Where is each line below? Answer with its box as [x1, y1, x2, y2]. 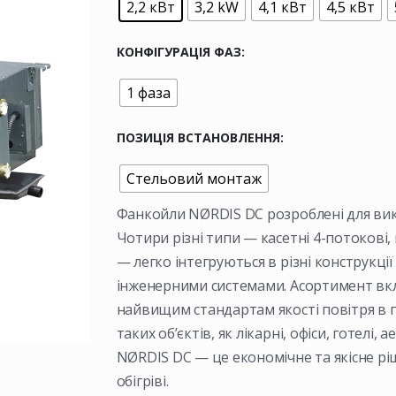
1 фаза [126, 82, 171, 103]
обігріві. [116, 370, 169, 391]
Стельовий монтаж [126, 168, 262, 188]
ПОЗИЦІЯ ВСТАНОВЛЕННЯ [116, 128, 280, 146]
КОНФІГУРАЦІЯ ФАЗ [116, 42, 241, 60]
